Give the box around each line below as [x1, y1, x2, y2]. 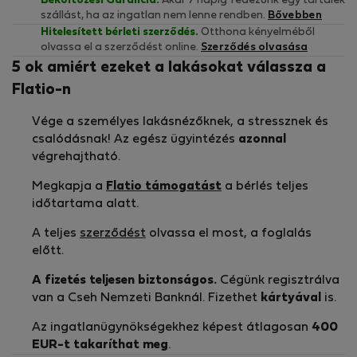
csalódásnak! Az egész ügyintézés [32, 134, 238, 146]
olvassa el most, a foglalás [146, 228, 312, 240]
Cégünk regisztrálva [217, 275, 339, 287]
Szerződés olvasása [201, 42, 308, 53]
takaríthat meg [73, 339, 168, 351]
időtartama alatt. [32, 198, 139, 210]
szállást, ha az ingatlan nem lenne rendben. [41, 10, 268, 22]
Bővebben [268, 10, 322, 22]
